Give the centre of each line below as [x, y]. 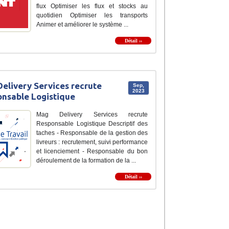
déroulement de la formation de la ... [86, 160]
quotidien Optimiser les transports [92, 15]
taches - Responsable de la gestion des [92, 133]
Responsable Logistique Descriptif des [92, 123]
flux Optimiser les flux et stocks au [92, 6]
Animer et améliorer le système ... [82, 24]
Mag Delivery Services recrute [92, 114]
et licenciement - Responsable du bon [92, 151]
